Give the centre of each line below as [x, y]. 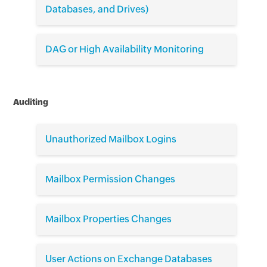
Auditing [31, 102]
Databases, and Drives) [97, 10]
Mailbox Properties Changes [109, 219]
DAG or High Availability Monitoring [125, 49]
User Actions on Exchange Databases [129, 259]
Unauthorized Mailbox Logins [111, 139]
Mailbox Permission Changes [111, 179]
